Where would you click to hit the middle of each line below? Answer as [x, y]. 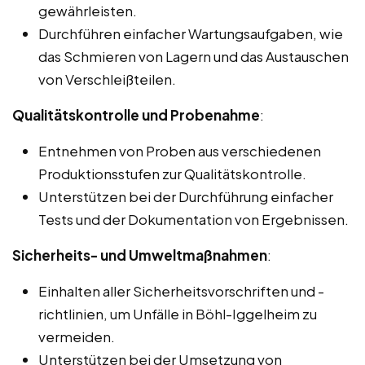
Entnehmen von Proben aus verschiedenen [180, 150]
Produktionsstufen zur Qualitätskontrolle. [172, 173]
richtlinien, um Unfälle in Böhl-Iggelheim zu [178, 313]
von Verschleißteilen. [107, 79]
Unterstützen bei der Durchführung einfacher [186, 196]
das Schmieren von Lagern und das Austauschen [193, 56]
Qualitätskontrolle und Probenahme [136, 114]
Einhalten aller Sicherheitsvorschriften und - [181, 290]
